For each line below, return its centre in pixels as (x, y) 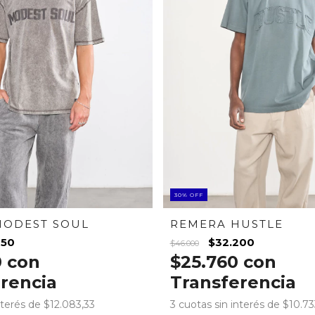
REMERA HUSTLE (226, 224)
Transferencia (233, 282)
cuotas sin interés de (230, 304)
